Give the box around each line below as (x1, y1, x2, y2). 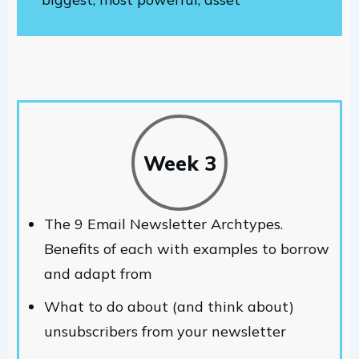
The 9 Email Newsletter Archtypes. (44, 215, 283, 233)
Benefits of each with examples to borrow (44, 240, 329, 258)
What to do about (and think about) (44, 297, 294, 316)
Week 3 (143, 150, 216, 175)
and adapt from (44, 264, 151, 283)
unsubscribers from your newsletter (44, 322, 286, 341)
